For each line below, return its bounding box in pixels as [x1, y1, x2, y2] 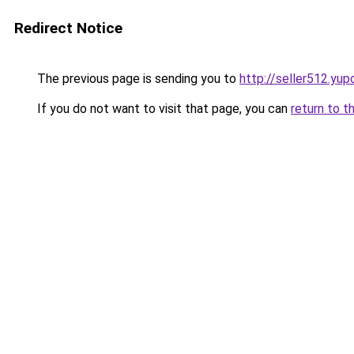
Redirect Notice [14, 19, 122, 37]
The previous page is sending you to [34, 71, 239, 86]
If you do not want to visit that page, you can [34, 101, 291, 116]
